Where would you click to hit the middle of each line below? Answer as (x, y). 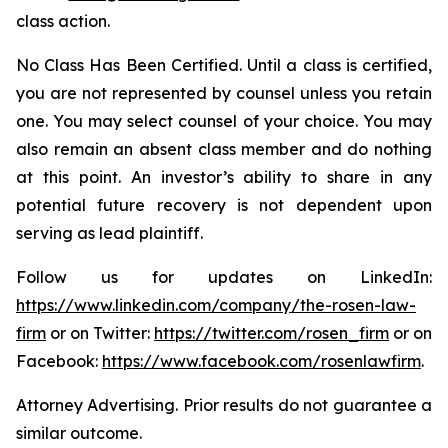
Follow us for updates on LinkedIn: (224, 277)
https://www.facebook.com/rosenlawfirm (261, 361)
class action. (63, 21)
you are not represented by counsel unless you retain (224, 93)
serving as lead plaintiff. (109, 233)
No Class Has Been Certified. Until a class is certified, (224, 65)
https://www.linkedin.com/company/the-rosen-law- (216, 305)
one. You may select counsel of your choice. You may (224, 121)
